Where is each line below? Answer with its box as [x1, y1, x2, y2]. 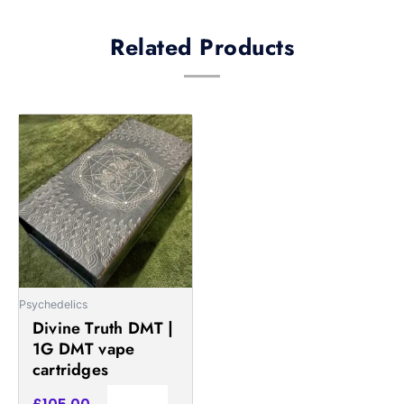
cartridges [32, 357, 108, 381]
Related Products [110, 30, 294, 63]
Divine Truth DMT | [32, 316, 174, 340]
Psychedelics [19, 298, 87, 312]
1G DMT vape [32, 336, 135, 361]
